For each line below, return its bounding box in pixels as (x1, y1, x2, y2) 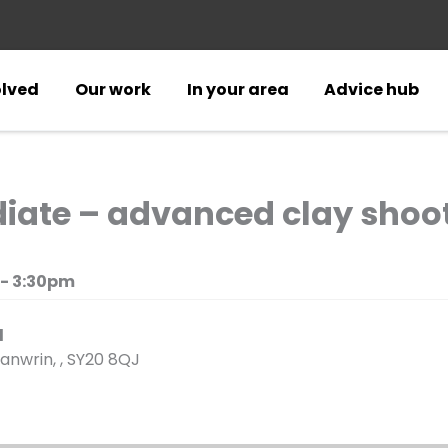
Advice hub (324, 78, 420, 101)
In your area (186, 78, 289, 101)
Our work (75, 78, 152, 101)
